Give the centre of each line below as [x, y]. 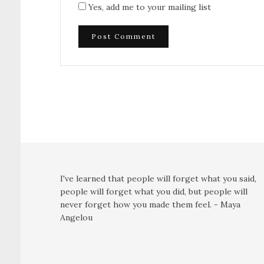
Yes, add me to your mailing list [148, 7]
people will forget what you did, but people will [154, 192]
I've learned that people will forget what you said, [158, 179]
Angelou [76, 217]
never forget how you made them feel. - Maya [150, 204]
